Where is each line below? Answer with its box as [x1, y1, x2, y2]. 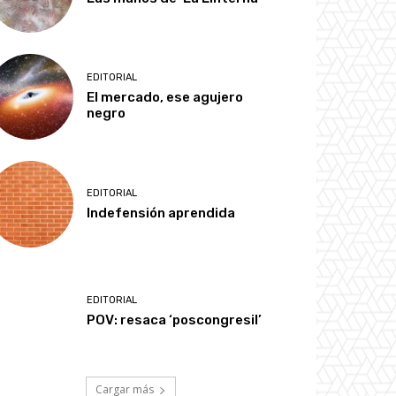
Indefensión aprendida [87, 204, 236, 221]
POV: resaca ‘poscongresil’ [87, 311, 263, 328]
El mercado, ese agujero [87, 89, 244, 106]
